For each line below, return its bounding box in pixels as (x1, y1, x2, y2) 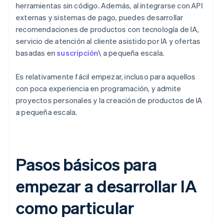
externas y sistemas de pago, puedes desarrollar (16, 12, 184, 23)
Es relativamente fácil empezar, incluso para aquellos (16, 72, 196, 82)
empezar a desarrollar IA (16, 175, 197, 197)
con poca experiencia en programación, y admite (16, 83, 182, 94)
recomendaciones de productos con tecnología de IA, (16, 24, 199, 35)
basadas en (16, 48, 57, 58)
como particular (16, 197, 134, 219)
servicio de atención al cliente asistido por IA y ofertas (16, 36, 201, 46)
